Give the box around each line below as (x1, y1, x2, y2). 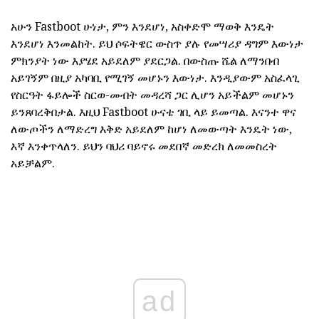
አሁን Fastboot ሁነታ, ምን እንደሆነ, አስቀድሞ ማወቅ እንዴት (11, 18, 274, 34)
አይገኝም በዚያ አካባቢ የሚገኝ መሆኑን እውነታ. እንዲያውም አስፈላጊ (11, 69, 300, 85)
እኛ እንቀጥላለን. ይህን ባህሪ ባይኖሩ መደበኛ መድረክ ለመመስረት (11, 137, 277, 154)
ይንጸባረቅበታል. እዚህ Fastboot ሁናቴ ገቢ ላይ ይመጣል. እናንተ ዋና (11, 103, 296, 120)
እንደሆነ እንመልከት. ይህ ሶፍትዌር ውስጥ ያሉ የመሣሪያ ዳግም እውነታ (11, 35, 303, 51)
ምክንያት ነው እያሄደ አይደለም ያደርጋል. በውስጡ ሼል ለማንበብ (11, 52, 279, 68)
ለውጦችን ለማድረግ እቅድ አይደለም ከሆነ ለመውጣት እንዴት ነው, (11, 120, 292, 137)
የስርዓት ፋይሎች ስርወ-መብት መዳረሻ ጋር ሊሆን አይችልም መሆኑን (11, 86, 294, 103)
